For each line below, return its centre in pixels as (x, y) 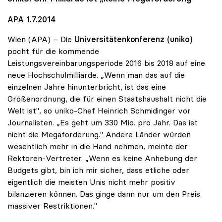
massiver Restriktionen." (52, 205)
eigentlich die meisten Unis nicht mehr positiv (91, 182)
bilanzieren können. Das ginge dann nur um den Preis (104, 194)
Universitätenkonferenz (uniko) (133, 39)
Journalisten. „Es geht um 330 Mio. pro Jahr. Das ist (103, 122)
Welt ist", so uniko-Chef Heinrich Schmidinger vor (99, 110)
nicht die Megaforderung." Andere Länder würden (99, 134)
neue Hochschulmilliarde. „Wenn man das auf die (96, 75)
